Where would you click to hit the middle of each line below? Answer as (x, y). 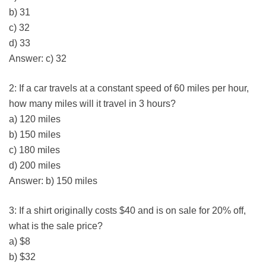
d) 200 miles (35, 166)
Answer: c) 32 (38, 59)
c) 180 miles (34, 150)
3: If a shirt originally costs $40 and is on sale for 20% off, (127, 211)
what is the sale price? (56, 226)
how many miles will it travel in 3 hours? (92, 104)
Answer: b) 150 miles (53, 181)
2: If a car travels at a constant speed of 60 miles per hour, (129, 88)
